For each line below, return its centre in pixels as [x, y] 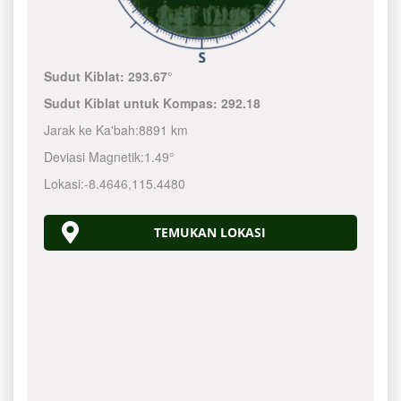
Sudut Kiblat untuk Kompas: [133, 103]
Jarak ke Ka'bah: [92, 130]
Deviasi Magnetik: [94, 157]
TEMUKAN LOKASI [209, 232]
